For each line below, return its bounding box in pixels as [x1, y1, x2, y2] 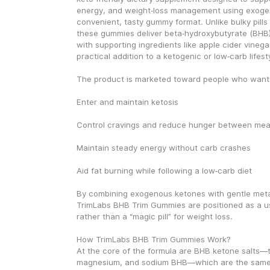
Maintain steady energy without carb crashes [76, 143, 251, 152]
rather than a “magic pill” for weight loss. [76, 212, 233, 221]
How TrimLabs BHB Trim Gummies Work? [76, 234, 231, 244]
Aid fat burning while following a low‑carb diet [76, 166, 252, 175]
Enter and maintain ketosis [76, 97, 178, 107]
